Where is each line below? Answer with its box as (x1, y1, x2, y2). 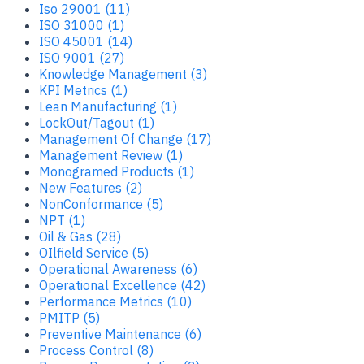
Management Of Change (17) (39, 130, 211, 147)
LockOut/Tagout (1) (39, 114, 154, 131)
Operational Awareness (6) (39, 260, 197, 277)
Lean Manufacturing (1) (39, 97, 177, 115)
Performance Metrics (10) (39, 292, 192, 310)
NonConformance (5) (39, 195, 163, 212)
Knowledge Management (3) (39, 65, 207, 82)
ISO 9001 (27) (39, 49, 124, 66)
